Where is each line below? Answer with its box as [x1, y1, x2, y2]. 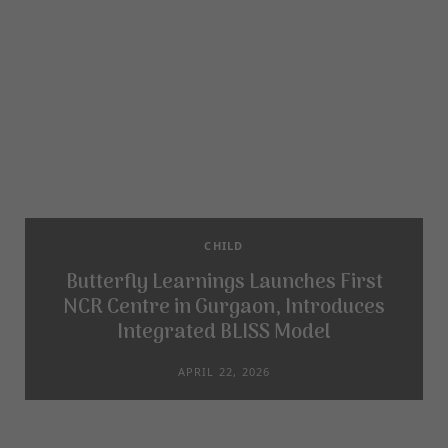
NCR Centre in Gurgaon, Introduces [63, 291, 385, 324]
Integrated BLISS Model [117, 316, 331, 349]
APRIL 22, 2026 [177, 363, 271, 379]
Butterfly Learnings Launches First [65, 266, 383, 299]
